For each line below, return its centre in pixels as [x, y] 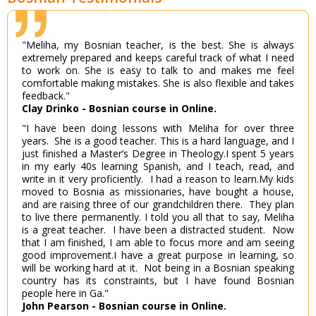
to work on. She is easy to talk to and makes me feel [158, 71]
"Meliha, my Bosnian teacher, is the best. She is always [158, 45]
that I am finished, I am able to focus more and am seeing [158, 243]
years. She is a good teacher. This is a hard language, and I [158, 141]
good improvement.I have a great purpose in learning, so [158, 255]
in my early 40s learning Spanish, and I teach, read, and [158, 166]
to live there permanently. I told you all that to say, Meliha [158, 217]
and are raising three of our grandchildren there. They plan [158, 205]
